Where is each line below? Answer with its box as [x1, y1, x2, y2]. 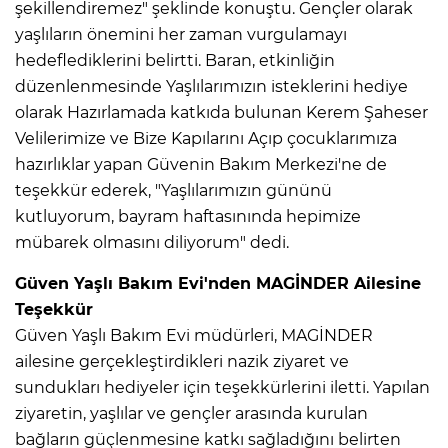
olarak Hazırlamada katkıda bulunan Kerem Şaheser [15, 103, 428, 123]
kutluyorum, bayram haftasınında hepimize [15, 207, 361, 227]
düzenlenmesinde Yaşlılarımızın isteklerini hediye [15, 77, 408, 97]
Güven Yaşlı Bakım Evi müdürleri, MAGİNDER [15, 326, 373, 346]
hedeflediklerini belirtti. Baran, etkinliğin [15, 51, 335, 71]
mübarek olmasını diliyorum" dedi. [15, 233, 289, 253]
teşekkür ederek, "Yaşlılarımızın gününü [15, 181, 332, 201]
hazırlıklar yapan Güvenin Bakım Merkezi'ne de [15, 155, 387, 175]
